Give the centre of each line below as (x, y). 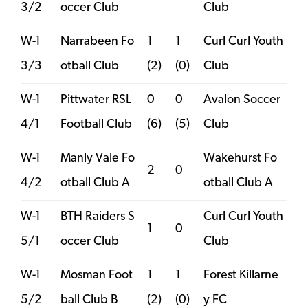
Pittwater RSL (96, 100)
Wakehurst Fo (240, 158)
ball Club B (89, 300)
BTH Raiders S (98, 217)
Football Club (96, 124)
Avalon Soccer (242, 100)
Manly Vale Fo (98, 158)
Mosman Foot (97, 275)
